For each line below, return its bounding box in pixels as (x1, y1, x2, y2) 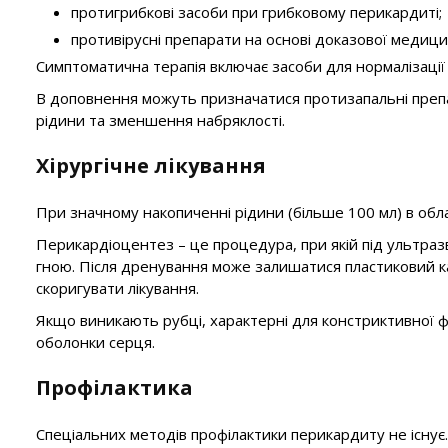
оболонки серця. (36, 332, 155, 352)
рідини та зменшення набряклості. (36, 110, 285, 130)
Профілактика (36, 374, 193, 401)
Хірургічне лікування (36, 152, 266, 179)
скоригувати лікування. (36, 278, 199, 298)
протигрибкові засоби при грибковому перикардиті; (71, 2, 442, 22)
